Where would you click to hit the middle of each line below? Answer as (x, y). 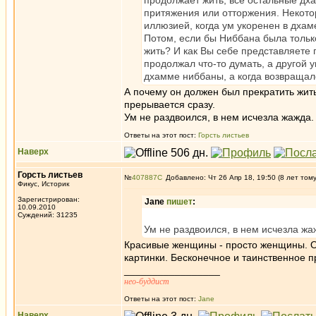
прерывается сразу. (170, 104)
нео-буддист (147, 281)
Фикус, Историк (43, 184)
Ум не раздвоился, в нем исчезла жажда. (219, 117)
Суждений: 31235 (48, 215)
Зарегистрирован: (49, 199)
